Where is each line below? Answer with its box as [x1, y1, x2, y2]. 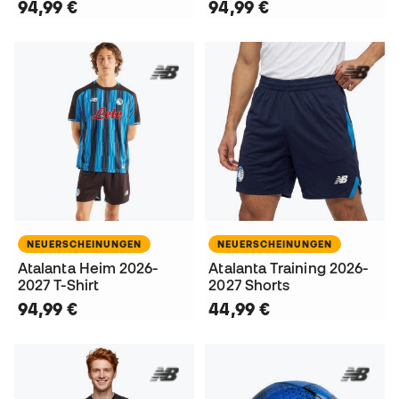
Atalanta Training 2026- [208, 260, 369, 277]
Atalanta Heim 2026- [18, 260, 159, 277]
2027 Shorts [208, 277, 290, 294]
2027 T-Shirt [18, 277, 99, 294]
